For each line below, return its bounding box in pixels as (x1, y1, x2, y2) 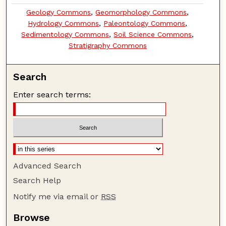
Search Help (13, 176, 62, 186)
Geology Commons (26, 8, 91, 16)
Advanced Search (13, 161, 82, 171)
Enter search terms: (13, 89, 91, 99)
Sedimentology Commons (21, 30, 109, 38)
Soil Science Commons (114, 30, 192, 38)
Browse (13, 212, 50, 224)
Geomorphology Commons (95, 8, 187, 16)
